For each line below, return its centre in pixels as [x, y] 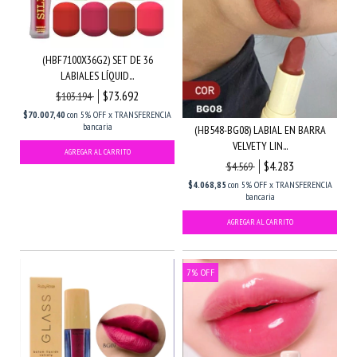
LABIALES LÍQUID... [97, 76]
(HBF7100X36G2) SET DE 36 [97, 60]
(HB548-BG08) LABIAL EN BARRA [260, 129]
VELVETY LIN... [260, 145]
